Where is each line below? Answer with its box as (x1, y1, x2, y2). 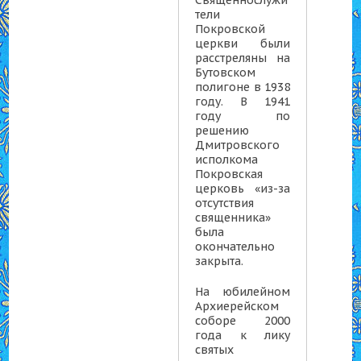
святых (195, 342, 234, 357)
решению (195, 123, 250, 138)
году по (195, 109, 291, 123)
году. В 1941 (195, 94, 291, 109)
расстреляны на (195, 51, 291, 65)
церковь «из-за (195, 181, 291, 196)
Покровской (195, 22, 266, 36)
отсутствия (195, 196, 255, 210)
